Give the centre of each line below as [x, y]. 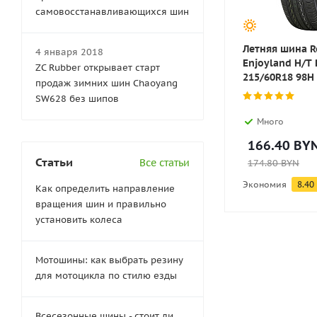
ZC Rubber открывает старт [98, 68]
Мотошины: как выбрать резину [109, 260]
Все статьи [165, 163]
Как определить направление [105, 189]
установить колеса [79, 220]
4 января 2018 [69, 52]
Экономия [265, 184]
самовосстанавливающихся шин [112, 12]
